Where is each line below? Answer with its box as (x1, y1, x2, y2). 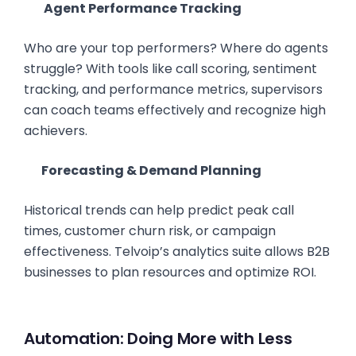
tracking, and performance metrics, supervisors (24, 80, 323, 99)
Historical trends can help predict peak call (24, 201, 294, 219)
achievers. (24, 122, 87, 140)
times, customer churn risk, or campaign (24, 222, 276, 240)
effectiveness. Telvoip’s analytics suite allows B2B (24, 242, 330, 261)
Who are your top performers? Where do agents (24, 39, 328, 57)
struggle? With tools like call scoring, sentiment (24, 60, 317, 78)
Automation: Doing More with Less (24, 327, 292, 350)
